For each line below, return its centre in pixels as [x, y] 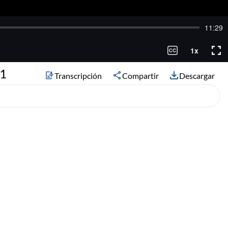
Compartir [140, 75]
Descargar [197, 75]
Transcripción [78, 75]
